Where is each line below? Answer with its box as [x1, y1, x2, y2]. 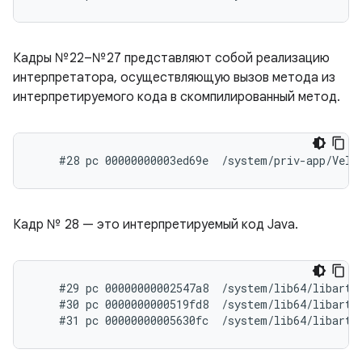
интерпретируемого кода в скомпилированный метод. [13, 89, 340, 105]
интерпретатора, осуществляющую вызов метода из [13, 69, 335, 86]
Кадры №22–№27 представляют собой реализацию [13, 50, 330, 66]
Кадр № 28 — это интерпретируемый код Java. [13, 217, 298, 233]
